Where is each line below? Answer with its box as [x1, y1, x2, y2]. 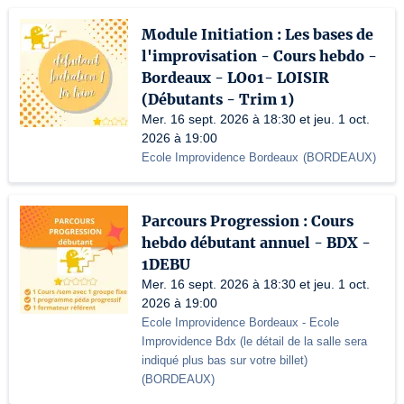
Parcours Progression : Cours [142, 212, 353, 230]
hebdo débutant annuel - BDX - [142, 234, 371, 252]
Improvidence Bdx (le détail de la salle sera [142, 335, 367, 348]
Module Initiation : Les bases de [142, 25, 373, 43]
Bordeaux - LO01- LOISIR [142, 69, 329, 87]
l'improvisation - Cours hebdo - [142, 47, 377, 65]
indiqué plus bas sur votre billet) [142, 353, 308, 367]
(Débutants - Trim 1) [142, 90, 294, 108]
